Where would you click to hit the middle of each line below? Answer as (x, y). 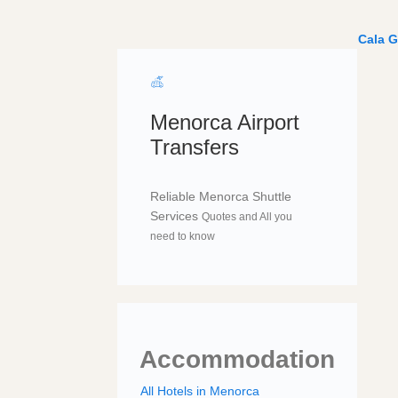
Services (176, 215)
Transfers (195, 147)
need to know (183, 236)
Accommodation (237, 359)
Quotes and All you (247, 216)
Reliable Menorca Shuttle (221, 196)
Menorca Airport (225, 122)
